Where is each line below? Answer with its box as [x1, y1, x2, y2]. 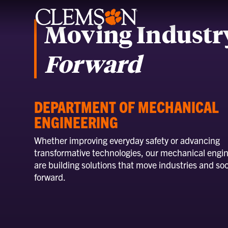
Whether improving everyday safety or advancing [34, 134, 220, 146]
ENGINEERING [34, 112, 119, 131]
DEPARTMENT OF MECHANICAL [34, 97, 219, 116]
